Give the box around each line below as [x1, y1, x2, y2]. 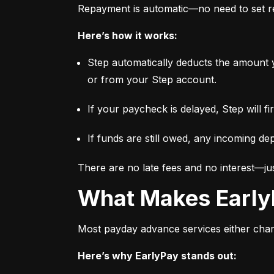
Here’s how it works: [78, 29, 177, 42]
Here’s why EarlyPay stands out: [78, 250, 237, 262]
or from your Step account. [87, 73, 217, 86]
